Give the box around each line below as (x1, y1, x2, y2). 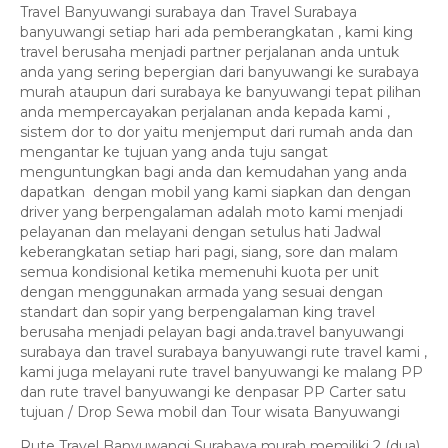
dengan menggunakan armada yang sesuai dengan (20, 282, 383, 301)
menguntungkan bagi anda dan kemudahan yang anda (20, 162, 407, 181)
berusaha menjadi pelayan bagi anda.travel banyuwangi (20, 322, 404, 341)
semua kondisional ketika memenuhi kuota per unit (20, 262, 379, 281)
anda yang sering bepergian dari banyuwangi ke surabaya (20, 62, 419, 81)
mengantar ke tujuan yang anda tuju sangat (20, 142, 328, 161)
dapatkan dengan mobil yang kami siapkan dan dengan (20, 182, 411, 201)
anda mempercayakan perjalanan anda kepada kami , (20, 102, 390, 121)
